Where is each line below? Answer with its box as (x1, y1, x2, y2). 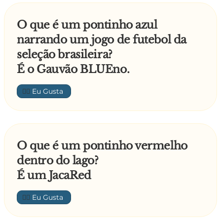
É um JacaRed (17, 169, 91, 183)
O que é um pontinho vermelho (17, 139, 187, 153)
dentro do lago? (17, 154, 99, 168)
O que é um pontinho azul (17, 18, 157, 32)
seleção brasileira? (17, 48, 112, 62)
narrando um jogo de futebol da (17, 33, 186, 47)
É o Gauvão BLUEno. (17, 63, 130, 76)
